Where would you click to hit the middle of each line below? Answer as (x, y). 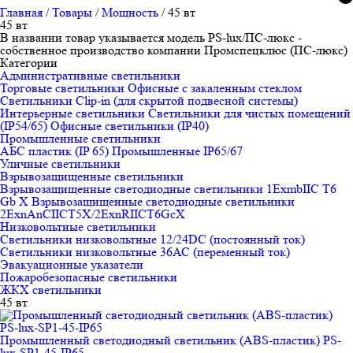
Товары (72, 12)
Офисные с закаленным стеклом (215, 88)
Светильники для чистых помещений (249, 113)
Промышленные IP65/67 (177, 151)
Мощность (130, 12)
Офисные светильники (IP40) (130, 126)
